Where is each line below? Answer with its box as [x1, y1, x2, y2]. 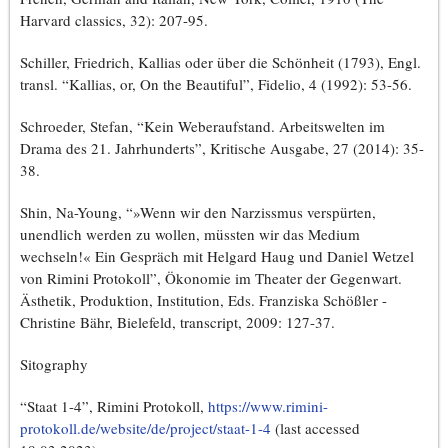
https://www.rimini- [208, 396, 328, 417]
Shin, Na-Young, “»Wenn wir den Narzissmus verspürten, [20, 202, 376, 223]
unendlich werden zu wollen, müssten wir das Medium [20, 224, 360, 245]
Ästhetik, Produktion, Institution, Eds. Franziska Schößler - [20, 290, 387, 311]
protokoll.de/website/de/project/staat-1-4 [20, 418, 271, 439]
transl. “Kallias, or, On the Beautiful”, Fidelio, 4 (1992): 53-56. [20, 74, 412, 95]
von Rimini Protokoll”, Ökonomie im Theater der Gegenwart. [20, 268, 402, 289]
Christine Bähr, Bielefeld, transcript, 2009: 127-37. [20, 312, 335, 333]
